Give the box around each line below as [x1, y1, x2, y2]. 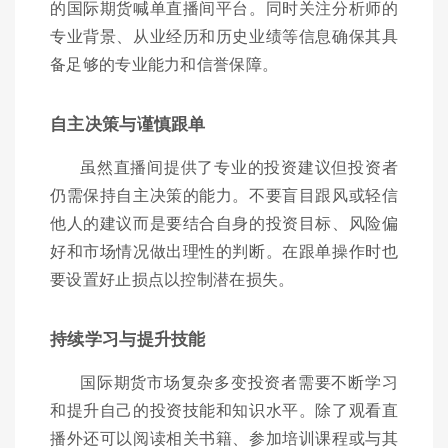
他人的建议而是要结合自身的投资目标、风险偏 [50, 211, 398, 235]
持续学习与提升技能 [50, 326, 206, 351]
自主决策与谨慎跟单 [50, 111, 206, 136]
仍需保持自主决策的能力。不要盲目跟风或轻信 [50, 183, 398, 207]
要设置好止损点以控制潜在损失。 [50, 267, 295, 291]
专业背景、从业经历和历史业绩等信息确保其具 [50, 24, 398, 48]
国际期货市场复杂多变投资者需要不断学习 [80, 370, 398, 394]
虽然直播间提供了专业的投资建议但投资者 [80, 155, 398, 179]
